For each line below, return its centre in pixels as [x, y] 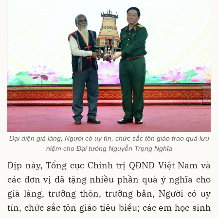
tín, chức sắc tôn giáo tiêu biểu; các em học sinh [109, 208]
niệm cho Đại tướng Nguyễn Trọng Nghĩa [109, 149]
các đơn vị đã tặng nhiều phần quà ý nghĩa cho [109, 180]
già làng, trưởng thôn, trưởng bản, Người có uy [109, 194]
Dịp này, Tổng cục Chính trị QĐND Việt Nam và [109, 165]
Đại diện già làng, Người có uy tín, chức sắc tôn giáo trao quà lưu [109, 138]
